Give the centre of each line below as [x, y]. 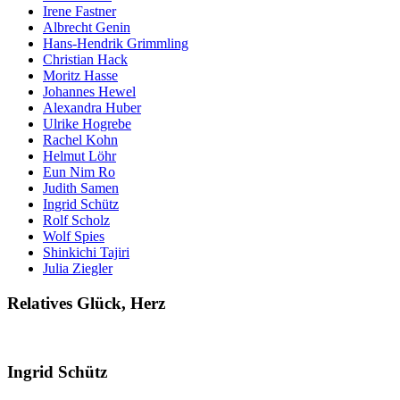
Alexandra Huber [92, 108]
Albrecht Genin [87, 28]
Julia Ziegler [78, 269]
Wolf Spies [74, 237]
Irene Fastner [79, 12]
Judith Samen [81, 188]
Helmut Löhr [79, 156]
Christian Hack [85, 60]
